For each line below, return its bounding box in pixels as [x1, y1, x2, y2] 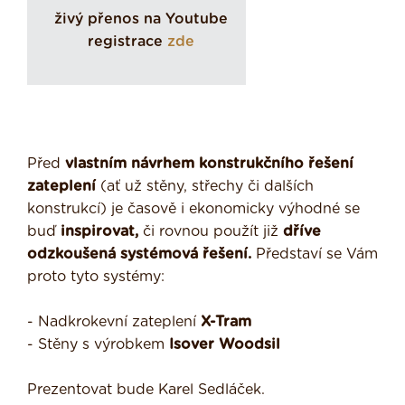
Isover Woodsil [169, 337, 280, 353]
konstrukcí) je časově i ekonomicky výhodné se [27, 202, 360, 217]
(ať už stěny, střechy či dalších [96, 179, 314, 194]
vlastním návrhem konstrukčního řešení [65, 156, 353, 172]
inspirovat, [56, 224, 138, 240]
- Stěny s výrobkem [27, 337, 169, 353]
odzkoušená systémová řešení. [27, 247, 251, 262]
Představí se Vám [251, 247, 378, 262]
